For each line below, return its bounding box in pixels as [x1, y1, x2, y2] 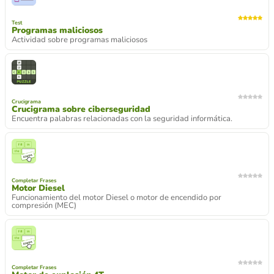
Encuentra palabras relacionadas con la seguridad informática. [12, 113, 232, 124]
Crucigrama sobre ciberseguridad [12, 103, 150, 115]
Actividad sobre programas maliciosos [12, 34, 147, 45]
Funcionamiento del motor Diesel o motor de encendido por [12, 191, 221, 203]
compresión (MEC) [12, 199, 76, 211]
